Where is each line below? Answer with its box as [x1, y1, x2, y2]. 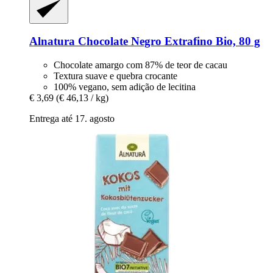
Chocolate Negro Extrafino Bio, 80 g [75, 35, 260, 48]
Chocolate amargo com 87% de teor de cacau [54, 60, 227, 71]
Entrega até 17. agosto [29, 113, 115, 124]
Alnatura [29, 35, 75, 48]
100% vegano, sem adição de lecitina [54, 82, 196, 93]
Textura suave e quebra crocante [54, 71, 177, 82]
